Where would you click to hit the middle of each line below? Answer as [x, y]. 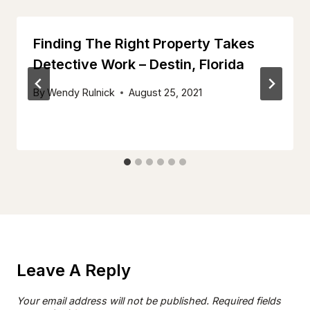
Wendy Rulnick [81, 93]
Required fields [246, 301]
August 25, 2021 [166, 93]
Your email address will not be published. [113, 301]
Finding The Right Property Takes [144, 44]
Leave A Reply [74, 271]
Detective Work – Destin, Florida [139, 65]
